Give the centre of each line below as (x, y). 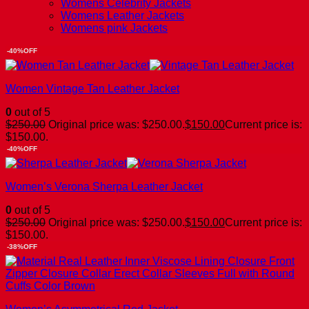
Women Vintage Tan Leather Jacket (92, 88)
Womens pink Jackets (114, 28)
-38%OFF (22, 246)
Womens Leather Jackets (122, 15)
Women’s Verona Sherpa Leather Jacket (104, 186)
